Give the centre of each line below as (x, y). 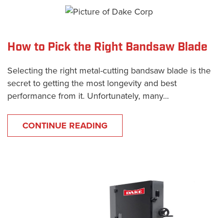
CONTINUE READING (65, 125)
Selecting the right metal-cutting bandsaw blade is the (109, 70)
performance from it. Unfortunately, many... (88, 96)
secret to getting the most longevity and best (92, 83)
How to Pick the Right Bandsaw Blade (107, 47)
